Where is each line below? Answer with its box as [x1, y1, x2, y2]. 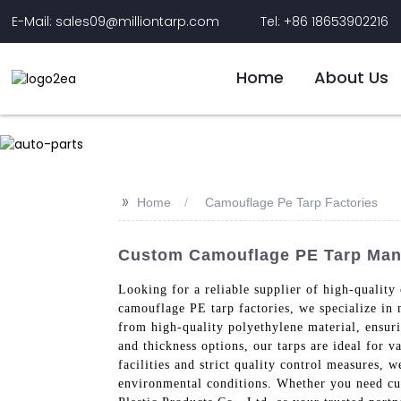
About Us [313, 65, 388, 89]
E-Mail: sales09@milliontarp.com [12, 12, 220, 30]
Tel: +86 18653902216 [260, 12, 389, 30]
